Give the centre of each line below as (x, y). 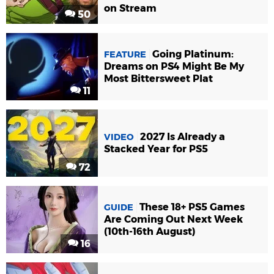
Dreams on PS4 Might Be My (174, 67)
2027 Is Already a (183, 137)
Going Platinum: (193, 54)
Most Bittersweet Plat (158, 79)
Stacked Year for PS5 (156, 149)
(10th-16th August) (150, 232)
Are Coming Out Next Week (173, 220)
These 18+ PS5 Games (192, 207)
